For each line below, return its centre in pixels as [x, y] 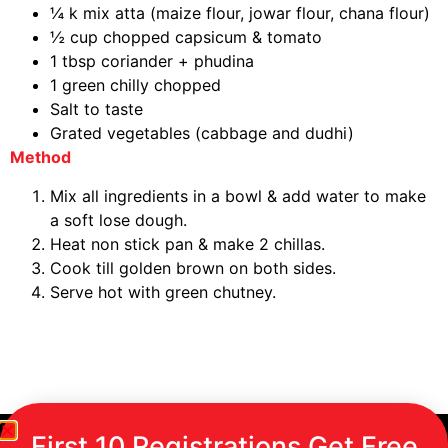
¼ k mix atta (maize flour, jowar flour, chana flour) [240, 13]
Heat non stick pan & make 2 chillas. [187, 243]
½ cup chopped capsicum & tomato [186, 37]
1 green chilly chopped [135, 85]
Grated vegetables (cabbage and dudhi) [202, 133]
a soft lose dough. [118, 219]
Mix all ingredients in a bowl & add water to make [238, 195]
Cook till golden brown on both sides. [193, 267]
